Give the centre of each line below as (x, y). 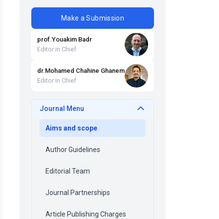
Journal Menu (62, 108)
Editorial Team (68, 171)
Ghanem (113, 70)
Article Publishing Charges (86, 214)
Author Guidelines (73, 149)
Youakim (64, 39)
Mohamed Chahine (73, 70)
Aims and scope (71, 128)
